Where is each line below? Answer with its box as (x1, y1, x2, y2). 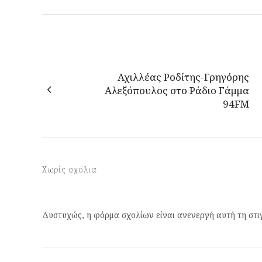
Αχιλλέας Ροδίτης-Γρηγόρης (118, 70, 249, 84)
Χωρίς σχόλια (42, 163, 97, 175)
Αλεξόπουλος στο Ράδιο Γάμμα (105, 83, 249, 97)
